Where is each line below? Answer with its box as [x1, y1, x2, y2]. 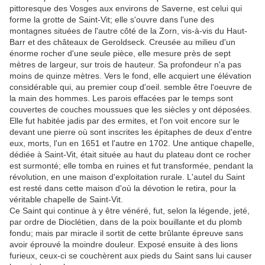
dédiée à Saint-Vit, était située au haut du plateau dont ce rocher [9, 149, 251, 159]
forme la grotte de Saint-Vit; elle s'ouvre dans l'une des [9, 14, 214, 24]
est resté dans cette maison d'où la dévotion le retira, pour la [9, 183, 236, 193]
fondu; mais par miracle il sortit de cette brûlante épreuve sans [9, 228, 243, 238]
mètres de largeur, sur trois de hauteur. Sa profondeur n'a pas [9, 59, 241, 69]
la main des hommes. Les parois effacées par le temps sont [9, 93, 233, 103]
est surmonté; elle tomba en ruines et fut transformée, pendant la [9, 160, 253, 170]
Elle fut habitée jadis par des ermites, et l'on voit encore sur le [9, 115, 240, 125]
